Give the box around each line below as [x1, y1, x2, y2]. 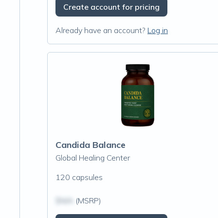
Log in [147, 25, 168, 35]
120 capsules [55, 172, 103, 182]
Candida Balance [55, 139, 126, 150]
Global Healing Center [55, 153, 130, 163]
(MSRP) [73, 196, 101, 205]
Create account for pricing [63, 2, 160, 12]
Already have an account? [55, 25, 145, 35]
